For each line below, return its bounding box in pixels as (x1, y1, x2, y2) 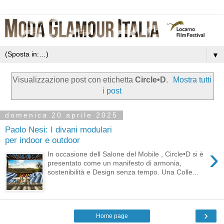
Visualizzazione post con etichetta (12, 75, 135, 84)
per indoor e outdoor (5, 134, 80, 145)
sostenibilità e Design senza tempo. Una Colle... (47, 168, 199, 176)
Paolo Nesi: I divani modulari (5, 124, 112, 134)
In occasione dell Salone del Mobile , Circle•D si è (47, 150, 204, 158)
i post (102, 86, 121, 95)
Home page (96, 212, 128, 220)
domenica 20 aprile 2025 (5, 111, 118, 119)
